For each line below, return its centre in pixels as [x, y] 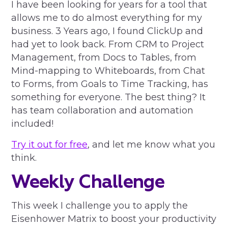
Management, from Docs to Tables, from [104, 58]
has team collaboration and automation [103, 110]
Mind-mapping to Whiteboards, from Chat [108, 71]
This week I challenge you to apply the [100, 206]
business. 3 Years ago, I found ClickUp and [107, 31]
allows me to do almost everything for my [107, 18]
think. [25, 158]
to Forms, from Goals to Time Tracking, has [110, 84]
